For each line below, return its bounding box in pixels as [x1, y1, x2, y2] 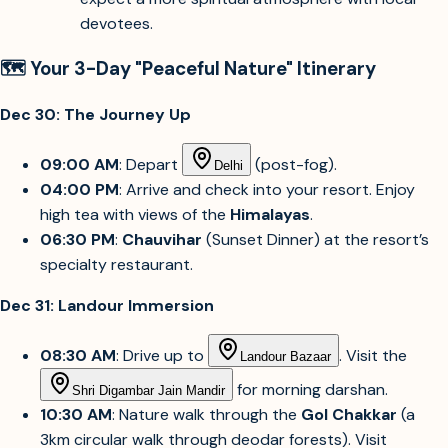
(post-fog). [251, 154, 337, 176]
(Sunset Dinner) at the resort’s [202, 229, 429, 251]
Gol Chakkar [301, 404, 397, 426]
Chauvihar [122, 229, 202, 251]
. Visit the [339, 345, 407, 367]
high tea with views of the [40, 204, 230, 226]
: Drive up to [116, 345, 208, 367]
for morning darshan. [233, 379, 388, 401]
